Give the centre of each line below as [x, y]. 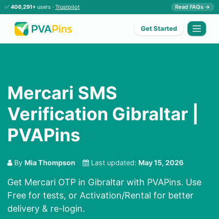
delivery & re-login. [46, 209]
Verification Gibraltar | [103, 114]
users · [45, 7]
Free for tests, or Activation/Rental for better [100, 196]
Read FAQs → [193, 7]
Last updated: [114, 163]
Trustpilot [67, 7]
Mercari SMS [62, 93]
